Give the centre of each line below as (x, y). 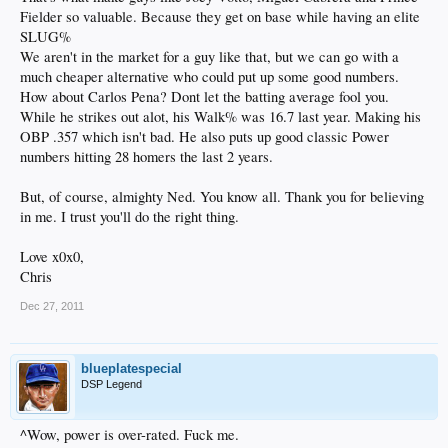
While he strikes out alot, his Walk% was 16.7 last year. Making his (220, 116)
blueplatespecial (131, 368)
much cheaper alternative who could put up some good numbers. (209, 76)
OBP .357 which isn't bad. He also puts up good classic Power (204, 136)
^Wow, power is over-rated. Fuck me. (129, 434)
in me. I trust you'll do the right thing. (129, 216)
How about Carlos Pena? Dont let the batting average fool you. (204, 96)
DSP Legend (111, 383)
